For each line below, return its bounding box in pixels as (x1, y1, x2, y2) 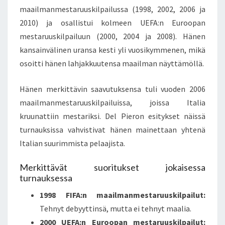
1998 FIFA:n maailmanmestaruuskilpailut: (40, 190, 205, 200)
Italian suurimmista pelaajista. (20, 138, 125, 149)
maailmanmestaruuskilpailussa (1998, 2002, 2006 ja (20, 4, 205, 15)
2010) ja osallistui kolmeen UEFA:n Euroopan (20, 18, 205, 28)
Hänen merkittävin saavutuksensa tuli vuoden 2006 (20, 84, 205, 94)
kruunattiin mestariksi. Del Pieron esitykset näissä (20, 111, 205, 122)
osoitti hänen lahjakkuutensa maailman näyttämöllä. (20, 58, 204, 69)
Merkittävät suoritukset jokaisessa (20, 162, 205, 173)
